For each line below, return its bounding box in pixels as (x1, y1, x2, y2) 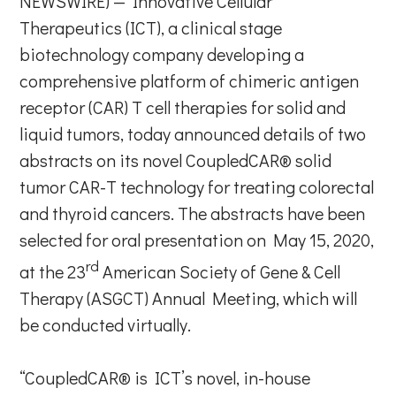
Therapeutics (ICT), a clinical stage (19, 16, 283, 39)
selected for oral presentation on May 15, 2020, (19, 228, 375, 251)
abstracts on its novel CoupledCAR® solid (19, 148, 332, 171)
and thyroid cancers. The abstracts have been (19, 202, 366, 225)
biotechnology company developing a (19, 42, 305, 65)
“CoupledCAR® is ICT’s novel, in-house (19, 365, 311, 389)
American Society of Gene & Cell (99, 259, 341, 283)
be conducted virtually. (19, 312, 192, 336)
